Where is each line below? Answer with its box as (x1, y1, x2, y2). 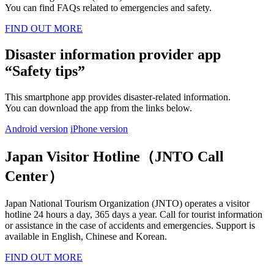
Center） (5, 168, 63, 184)
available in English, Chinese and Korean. (5, 231, 167, 242)
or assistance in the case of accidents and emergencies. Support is (5, 220, 255, 231)
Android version (5, 123, 68, 134)
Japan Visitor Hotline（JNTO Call (5, 148, 224, 165)
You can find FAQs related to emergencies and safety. (5, 2, 212, 13)
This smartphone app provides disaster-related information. (5, 91, 231, 102)
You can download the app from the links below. (5, 102, 192, 113)
